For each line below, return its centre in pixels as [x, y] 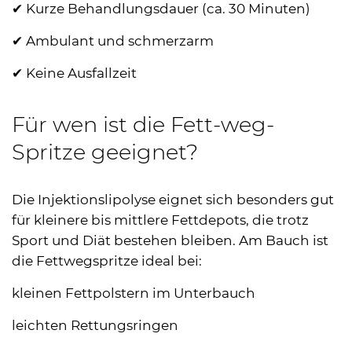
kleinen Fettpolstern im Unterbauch [134, 293]
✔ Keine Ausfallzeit [74, 73]
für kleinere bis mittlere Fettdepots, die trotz [160, 220]
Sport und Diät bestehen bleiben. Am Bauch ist [170, 240]
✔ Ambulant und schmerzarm [113, 40]
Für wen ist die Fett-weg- [143, 124]
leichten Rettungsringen [95, 325]
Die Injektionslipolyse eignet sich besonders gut [173, 199]
